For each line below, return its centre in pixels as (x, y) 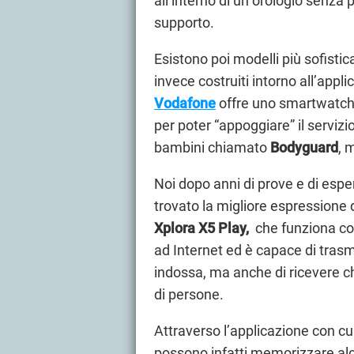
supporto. (184, 22)
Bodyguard (304, 147)
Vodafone (185, 103)
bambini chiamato (212, 147)
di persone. (189, 294)
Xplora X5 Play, (203, 228)
